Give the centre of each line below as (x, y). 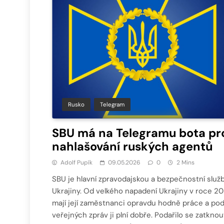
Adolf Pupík (76, 162)
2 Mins (185, 162)
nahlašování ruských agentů (132, 146)
